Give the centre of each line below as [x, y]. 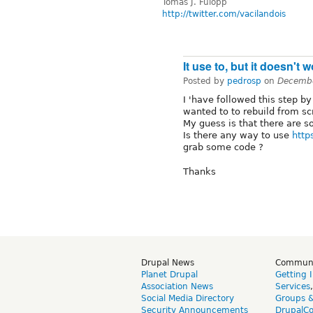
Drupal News [168, 263]
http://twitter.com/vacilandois [224, 14]
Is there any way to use [238, 136]
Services [293, 287]
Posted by [205, 81]
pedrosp [244, 81]
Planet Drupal [169, 275]
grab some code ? [223, 147]
